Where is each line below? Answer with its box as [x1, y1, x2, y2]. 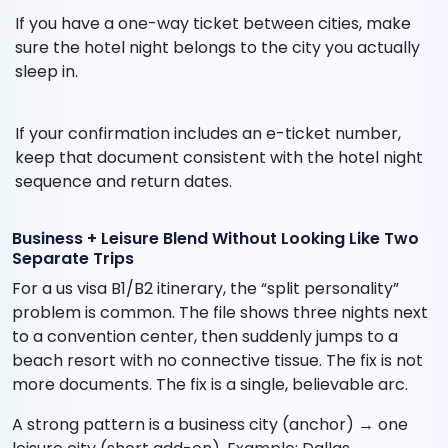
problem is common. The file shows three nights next [12, 301, 428, 325]
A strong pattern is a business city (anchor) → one [12, 413, 408, 437]
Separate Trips [12, 247, 134, 271]
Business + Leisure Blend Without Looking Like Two [12, 227, 419, 251]
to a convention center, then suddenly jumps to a [12, 325, 398, 349]
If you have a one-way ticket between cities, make [15, 12, 411, 36]
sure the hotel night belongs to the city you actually [15, 36, 420, 60]
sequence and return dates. [15, 170, 232, 194]
